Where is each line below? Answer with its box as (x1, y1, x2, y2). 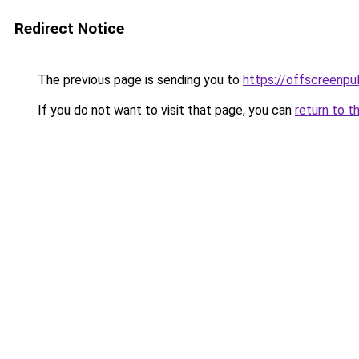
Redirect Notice (14, 19, 124, 38)
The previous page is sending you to (34, 72, 243, 87)
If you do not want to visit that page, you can (34, 103, 295, 118)
